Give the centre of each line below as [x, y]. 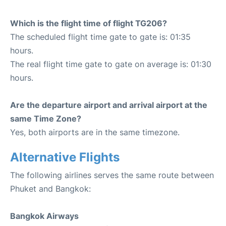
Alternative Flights [65, 157]
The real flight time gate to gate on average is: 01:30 [111, 64]
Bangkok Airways [44, 216]
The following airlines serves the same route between [112, 175]
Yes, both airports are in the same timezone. [95, 132]
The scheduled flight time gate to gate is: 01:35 [100, 37]
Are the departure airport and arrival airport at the [109, 105]
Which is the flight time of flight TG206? [89, 23]
